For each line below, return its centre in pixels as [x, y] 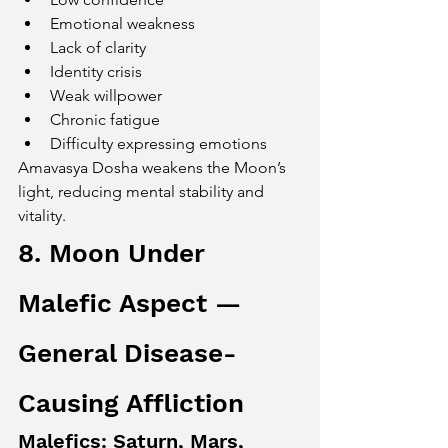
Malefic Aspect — [133, 303]
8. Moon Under [115, 253]
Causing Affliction [131, 403]
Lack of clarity [98, 47]
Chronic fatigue [105, 119]
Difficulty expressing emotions [158, 143]
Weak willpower [106, 95]
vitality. [42, 215]
